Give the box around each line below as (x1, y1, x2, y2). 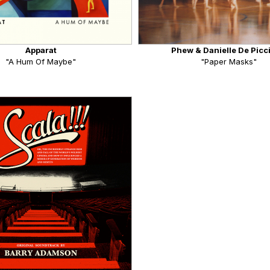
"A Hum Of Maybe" (5, 57, 77, 67)
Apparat (25, 45, 57, 55)
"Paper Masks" (201, 57, 257, 67)
